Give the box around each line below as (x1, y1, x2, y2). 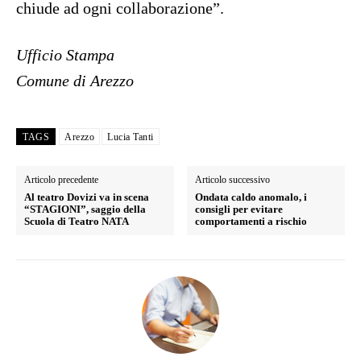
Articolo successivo (195, 174, 271, 186)
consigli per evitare (195, 203, 284, 216)
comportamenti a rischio (195, 215, 308, 228)
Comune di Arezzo (16, 72, 134, 90)
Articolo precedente (24, 174, 98, 186)
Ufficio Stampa (16, 46, 114, 64)
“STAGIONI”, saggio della (24, 203, 146, 216)
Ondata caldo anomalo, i (195, 191, 308, 204)
